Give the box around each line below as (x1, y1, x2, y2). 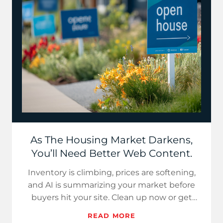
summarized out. (78, 205, 145, 215)
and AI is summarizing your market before (28, 180, 195, 190)
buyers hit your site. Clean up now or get (31, 193, 192, 202)
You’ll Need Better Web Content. (31, 147, 192, 159)
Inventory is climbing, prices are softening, (27, 168, 196, 177)
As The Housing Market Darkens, (30, 134, 193, 146)
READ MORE (88, 212, 135, 220)
